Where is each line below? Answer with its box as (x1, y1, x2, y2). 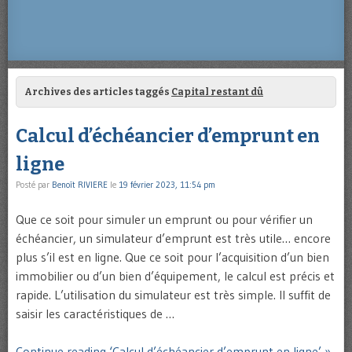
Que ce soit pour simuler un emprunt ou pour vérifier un (16, 211, 313, 228)
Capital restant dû (171, 86, 263, 98)
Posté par (16, 179, 52, 191)
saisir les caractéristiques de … (16, 306, 174, 322)
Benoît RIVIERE (52, 179, 108, 191)
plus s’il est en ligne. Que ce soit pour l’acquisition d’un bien (16, 249, 329, 266)
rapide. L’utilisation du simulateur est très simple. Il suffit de (16, 287, 331, 303)
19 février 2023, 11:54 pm (119, 179, 215, 191)
